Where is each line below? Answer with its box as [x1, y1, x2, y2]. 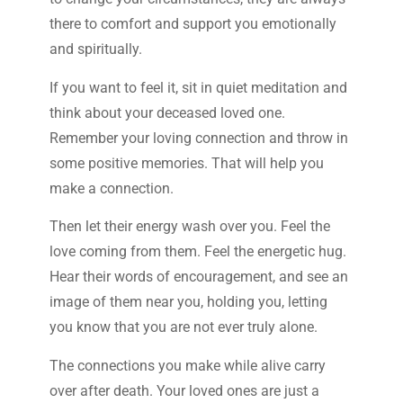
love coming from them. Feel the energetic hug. [49, 243, 346, 261]
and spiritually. [49, 40, 142, 58]
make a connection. [49, 179, 174, 197]
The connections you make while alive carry [49, 356, 326, 374]
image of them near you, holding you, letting [49, 293, 327, 311]
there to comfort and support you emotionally [49, 15, 336, 33]
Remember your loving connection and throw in [49, 129, 348, 147]
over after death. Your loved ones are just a [49, 381, 319, 399]
